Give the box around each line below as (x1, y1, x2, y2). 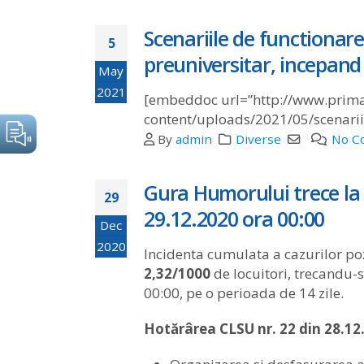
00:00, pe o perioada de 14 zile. (144, 283, 344, 302)
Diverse (236, 130, 281, 147)
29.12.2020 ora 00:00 (144, 204, 324, 232)
